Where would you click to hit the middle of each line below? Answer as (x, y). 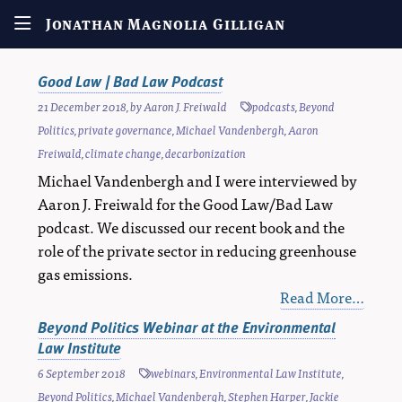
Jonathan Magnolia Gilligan (165, 25)
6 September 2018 (82, 372)
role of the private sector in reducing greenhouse (197, 250)
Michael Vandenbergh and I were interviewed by (197, 180)
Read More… (322, 297)
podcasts (274, 107)
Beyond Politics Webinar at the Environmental (187, 327)
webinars (173, 372)
